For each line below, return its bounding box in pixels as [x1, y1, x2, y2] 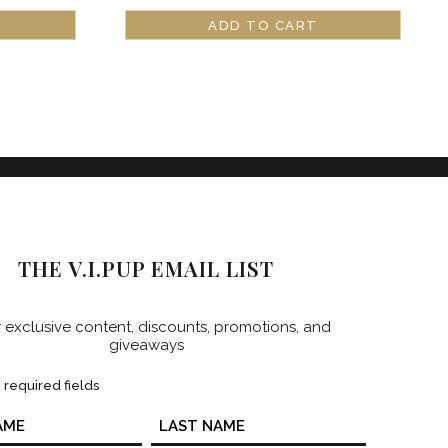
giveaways [108, 335, 184, 354]
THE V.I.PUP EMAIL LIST [18, 254, 275, 283]
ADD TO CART [208, 17, 318, 33]
